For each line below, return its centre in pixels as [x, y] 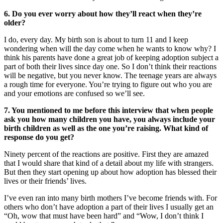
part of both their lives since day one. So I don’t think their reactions [110, 66]
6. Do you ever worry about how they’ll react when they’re [103, 13]
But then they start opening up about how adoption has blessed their [110, 172]
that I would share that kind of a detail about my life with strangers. [109, 163]
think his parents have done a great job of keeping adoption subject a [111, 57]
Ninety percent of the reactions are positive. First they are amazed [106, 154]
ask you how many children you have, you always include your [110, 119]
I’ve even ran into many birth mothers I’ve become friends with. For [111, 198]
